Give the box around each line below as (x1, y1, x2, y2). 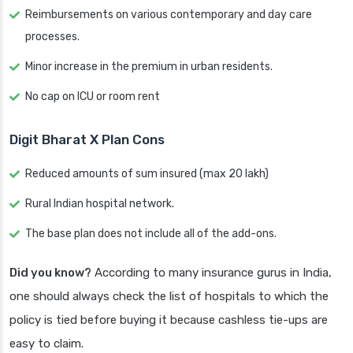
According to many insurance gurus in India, (91, 266, 332, 281)
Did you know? (9, 266, 91, 281)
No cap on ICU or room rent (25, 90, 160, 104)
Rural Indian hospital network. (25, 197, 174, 211)
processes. (25, 30, 80, 44)
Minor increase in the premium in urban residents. (25, 60, 273, 74)
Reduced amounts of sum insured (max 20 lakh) (25, 167, 269, 181)
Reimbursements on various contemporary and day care (25, 8, 312, 22)
